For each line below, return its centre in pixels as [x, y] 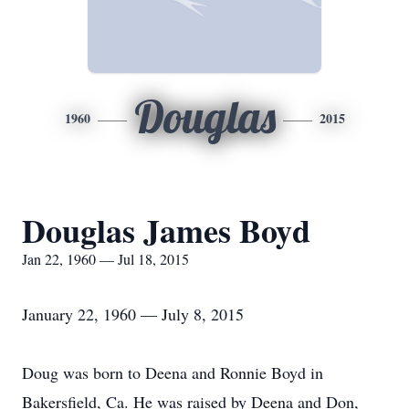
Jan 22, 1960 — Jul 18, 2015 [105, 259]
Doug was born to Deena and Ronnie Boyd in [173, 372]
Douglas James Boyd [166, 230]
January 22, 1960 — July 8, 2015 [133, 314]
